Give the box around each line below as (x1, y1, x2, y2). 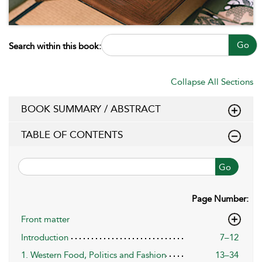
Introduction (21, 232, 68, 243)
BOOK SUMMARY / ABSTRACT (21, 102, 161, 115)
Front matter (21, 213, 70, 225)
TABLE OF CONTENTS (21, 128, 123, 140)
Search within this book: (9, 40, 101, 51)
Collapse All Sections (171, 76, 253, 87)
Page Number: (192, 193, 249, 204)
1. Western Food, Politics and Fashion (21, 249, 166, 260)
